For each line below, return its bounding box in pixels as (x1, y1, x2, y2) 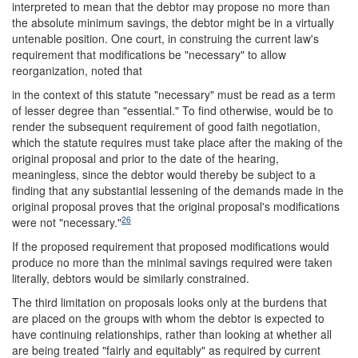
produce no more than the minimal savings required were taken (12, 254, 332, 270)
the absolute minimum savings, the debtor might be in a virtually (12, 14, 334, 30)
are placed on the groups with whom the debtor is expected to (12, 310, 324, 326)
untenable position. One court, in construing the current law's (12, 30, 319, 46)
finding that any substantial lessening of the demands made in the (12, 182, 344, 198)
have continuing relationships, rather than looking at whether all (12, 326, 332, 342)
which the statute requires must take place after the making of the (12, 134, 343, 150)
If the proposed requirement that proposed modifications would (12, 238, 329, 254)
